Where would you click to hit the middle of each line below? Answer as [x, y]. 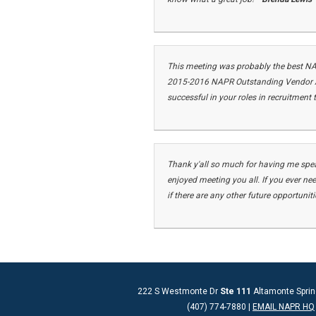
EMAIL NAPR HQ [284, 307]
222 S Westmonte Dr [178, 292]
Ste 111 [236, 292]
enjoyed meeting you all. [214, 180]
